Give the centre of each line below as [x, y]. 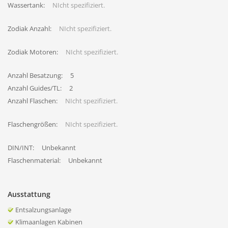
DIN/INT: [21, 148]
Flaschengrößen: [33, 124]
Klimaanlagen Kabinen [49, 222]
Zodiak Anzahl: [30, 28]
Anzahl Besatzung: [35, 75]
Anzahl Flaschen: [33, 101]
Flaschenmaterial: [34, 160]
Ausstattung [29, 194]
